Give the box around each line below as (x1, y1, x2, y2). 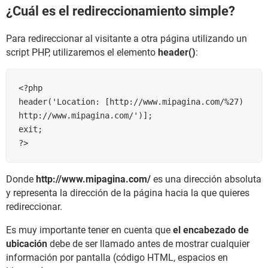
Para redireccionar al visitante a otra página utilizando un (6, 32, 247, 44)
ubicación (6, 237, 47, 249)
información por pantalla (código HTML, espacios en (6, 251, 228, 263)
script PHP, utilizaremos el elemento (6, 46, 158, 58)
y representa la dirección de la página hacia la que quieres (6, 187, 249, 199)
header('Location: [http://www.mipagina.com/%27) (19, 96, 243, 106)
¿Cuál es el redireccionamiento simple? (6, 4, 235, 19)
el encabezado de (173, 224, 249, 236)
